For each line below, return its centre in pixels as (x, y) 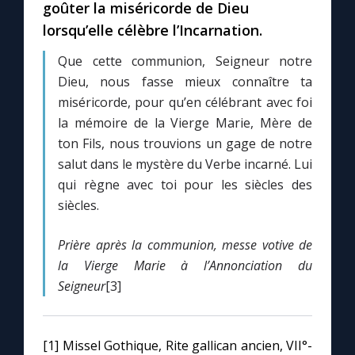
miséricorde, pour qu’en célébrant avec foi (185, 103)
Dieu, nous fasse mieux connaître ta (185, 82)
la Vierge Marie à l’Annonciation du (185, 266)
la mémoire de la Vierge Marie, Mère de (185, 123)
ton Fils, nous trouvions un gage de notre (185, 144)
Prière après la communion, (137, 245)
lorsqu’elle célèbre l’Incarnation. (153, 31)
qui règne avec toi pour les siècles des (185, 185)
